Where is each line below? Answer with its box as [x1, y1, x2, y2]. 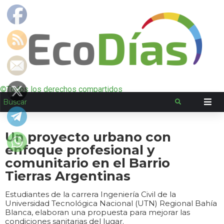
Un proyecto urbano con [5, 129, 171, 145]
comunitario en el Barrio [5, 155, 170, 171]
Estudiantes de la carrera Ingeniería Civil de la [5, 189, 176, 199]
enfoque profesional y [5, 142, 155, 158]
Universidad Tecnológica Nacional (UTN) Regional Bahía [5, 198, 217, 208]
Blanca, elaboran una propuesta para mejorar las [5, 207, 190, 217]
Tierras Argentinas [5, 168, 130, 184]
